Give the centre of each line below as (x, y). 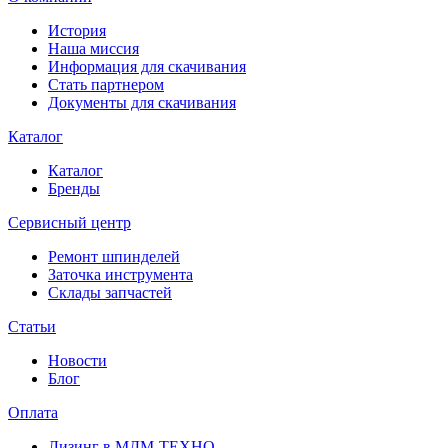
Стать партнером (106, 84)
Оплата (33, 412)
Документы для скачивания (142, 102)
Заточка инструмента (120, 274)
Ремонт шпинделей (114, 256)
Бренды (74, 188)
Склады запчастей (110, 292)
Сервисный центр (69, 222)
